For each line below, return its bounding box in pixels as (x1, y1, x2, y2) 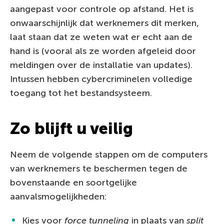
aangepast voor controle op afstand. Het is (10, 3, 193, 14)
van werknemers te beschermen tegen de (10, 162, 187, 174)
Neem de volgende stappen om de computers (10, 148, 207, 160)
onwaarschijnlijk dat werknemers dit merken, (10, 17, 199, 28)
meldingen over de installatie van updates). (10, 59, 192, 70)
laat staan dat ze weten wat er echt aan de (10, 31, 192, 42)
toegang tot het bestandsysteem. (10, 87, 152, 98)
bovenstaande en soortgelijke (10, 176, 137, 188)
